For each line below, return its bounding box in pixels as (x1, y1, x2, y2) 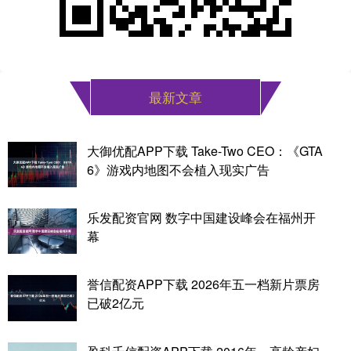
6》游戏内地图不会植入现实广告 (86, 160, 270, 179)
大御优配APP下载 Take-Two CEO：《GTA (86, 141, 323, 160)
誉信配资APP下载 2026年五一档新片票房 (86, 275, 320, 294)
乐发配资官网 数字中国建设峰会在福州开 (86, 208, 316, 227)
